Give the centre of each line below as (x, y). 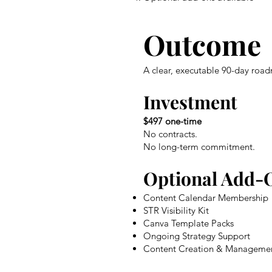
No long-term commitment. (199, 146)
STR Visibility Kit (176, 210)
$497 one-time (172, 121)
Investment (190, 102)
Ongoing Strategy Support (197, 236)
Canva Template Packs (189, 223)
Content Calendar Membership (206, 197)
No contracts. (170, 134)
